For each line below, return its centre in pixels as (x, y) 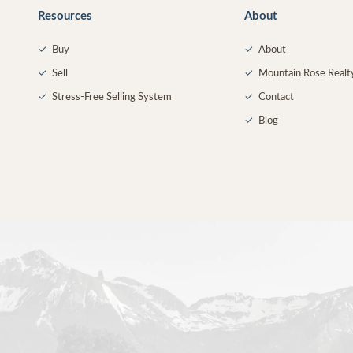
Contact (276, 97)
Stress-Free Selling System (112, 97)
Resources (65, 16)
